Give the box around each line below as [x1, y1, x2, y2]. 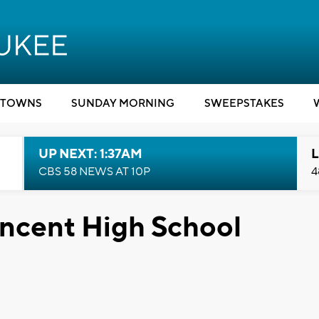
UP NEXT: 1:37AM [38, 146, 142, 162]
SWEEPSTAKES [204, 97, 284, 110]
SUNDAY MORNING [71, 97, 174, 110]
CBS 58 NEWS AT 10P [38, 164, 150, 179]
